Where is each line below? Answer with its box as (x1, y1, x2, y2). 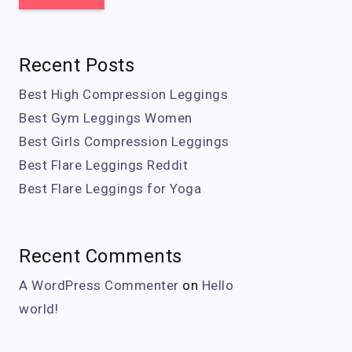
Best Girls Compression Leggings (19, 134, 229, 149)
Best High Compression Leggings (19, 86, 228, 102)
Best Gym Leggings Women (19, 110, 192, 126)
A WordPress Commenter (19, 277, 179, 293)
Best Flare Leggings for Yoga (19, 181, 201, 196)
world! (19, 301, 58, 317)
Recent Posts (19, 54, 134, 76)
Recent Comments (19, 245, 182, 267)
